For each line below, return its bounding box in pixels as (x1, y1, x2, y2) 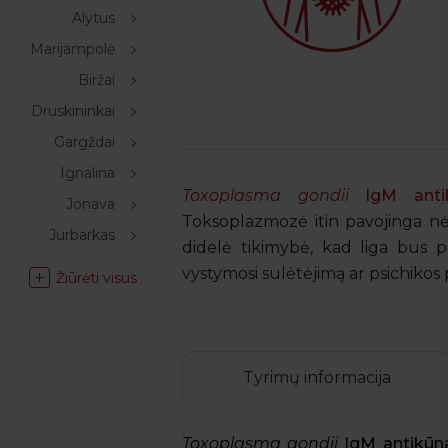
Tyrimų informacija (243, 368, 391, 387)
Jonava (66, 195, 115, 213)
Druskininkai (31, 102, 115, 120)
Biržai (78, 71, 115, 89)
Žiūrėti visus (56, 269, 137, 287)
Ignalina (60, 164, 115, 182)
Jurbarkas (49, 226, 115, 244)
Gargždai (54, 133, 115, 151)
